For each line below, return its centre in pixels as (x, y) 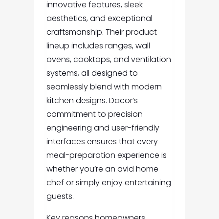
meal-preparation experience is (106, 155)
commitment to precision (94, 114)
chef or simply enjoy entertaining (109, 183)
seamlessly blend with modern (104, 87)
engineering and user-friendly (103, 128)
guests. (60, 197)
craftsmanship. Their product (101, 32)
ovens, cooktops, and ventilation (109, 60)
